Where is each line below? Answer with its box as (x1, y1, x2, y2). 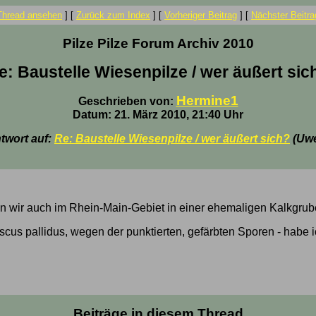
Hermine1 (176, 93, 238, 108)
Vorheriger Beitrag (164, 10, 237, 20)
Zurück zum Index (76, 10, 150, 20)
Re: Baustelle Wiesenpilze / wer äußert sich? (54, 133, 290, 145)
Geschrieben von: (78, 95, 176, 107)
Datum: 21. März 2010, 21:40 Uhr (73, 109, 243, 121)
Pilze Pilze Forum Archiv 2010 (62, 36, 254, 51)
